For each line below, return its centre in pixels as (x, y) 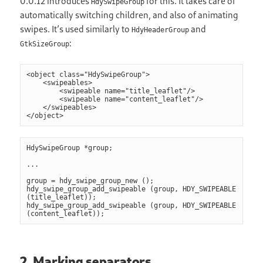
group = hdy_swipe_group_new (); (90, 181)
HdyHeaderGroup (161, 30)
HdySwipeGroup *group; (70, 148)
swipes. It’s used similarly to (76, 29)
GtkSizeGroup (45, 44)
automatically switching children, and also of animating (129, 15)
